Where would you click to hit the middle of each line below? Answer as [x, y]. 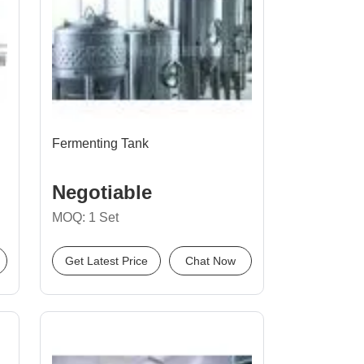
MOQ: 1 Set [85, 217]
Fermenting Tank [100, 143]
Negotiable [102, 192]
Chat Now [210, 261]
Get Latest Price [106, 261]
